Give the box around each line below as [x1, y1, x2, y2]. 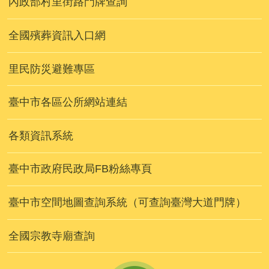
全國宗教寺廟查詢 [8, 229, 95, 242]
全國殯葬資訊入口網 [8, 29, 106, 41]
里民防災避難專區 [8, 62, 95, 75]
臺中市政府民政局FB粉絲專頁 [8, 163, 152, 175]
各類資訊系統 [8, 129, 73, 142]
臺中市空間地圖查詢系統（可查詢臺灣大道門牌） [8, 196, 246, 208]
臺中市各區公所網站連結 [8, 96, 127, 109]
